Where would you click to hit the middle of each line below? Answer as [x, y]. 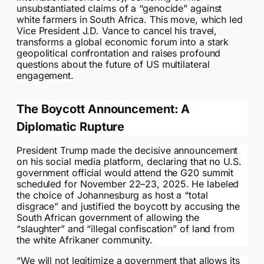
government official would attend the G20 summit [125, 173]
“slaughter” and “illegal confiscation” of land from [126, 229]
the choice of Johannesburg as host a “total [112, 195]
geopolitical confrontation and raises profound [119, 53]
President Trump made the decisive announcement [127, 151]
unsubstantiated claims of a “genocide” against [119, 9]
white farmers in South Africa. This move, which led [130, 20]
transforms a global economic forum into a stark [123, 42]
